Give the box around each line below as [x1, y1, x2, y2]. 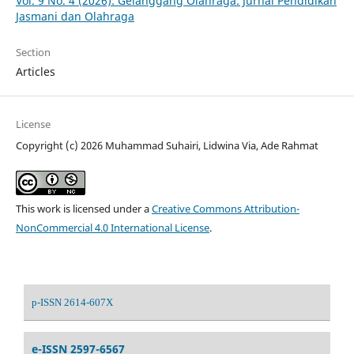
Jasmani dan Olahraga [15, 8, 134, 24]
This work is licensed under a [15, 201, 152, 216]
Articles [15, 63, 55, 79]
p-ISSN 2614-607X [32, 296, 113, 308]
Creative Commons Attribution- [151, 201, 299, 216]
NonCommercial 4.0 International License [15, 220, 209, 235]
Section [15, 44, 51, 59]
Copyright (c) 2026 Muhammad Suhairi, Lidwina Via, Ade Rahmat [15, 137, 318, 153]
